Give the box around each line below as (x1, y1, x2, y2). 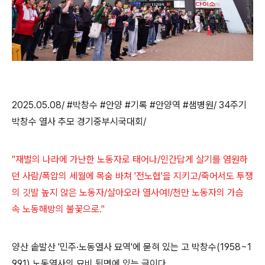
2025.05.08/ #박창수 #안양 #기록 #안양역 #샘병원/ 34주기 (12, 99, 247, 111)
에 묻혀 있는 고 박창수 (132, 241, 216, 253)
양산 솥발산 (12, 241, 58, 253)
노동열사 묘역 (79, 241, 131, 253)
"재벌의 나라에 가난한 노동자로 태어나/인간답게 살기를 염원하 (12, 154, 248, 165)
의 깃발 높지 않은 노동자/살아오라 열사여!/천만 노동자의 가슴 (12, 187, 244, 198)
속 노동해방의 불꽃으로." (12, 203, 105, 215)
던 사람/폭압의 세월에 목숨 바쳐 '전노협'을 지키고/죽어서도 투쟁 (12, 170, 253, 182)
